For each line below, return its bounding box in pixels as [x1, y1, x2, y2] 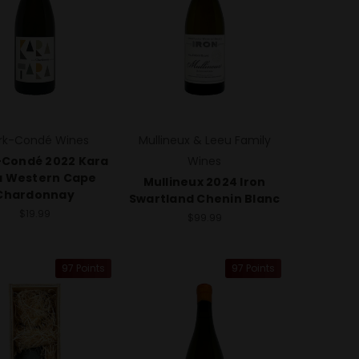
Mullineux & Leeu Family [138, 131, 271, 148]
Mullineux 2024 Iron [143, 173, 266, 190]
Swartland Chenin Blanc [128, 190, 280, 207]
